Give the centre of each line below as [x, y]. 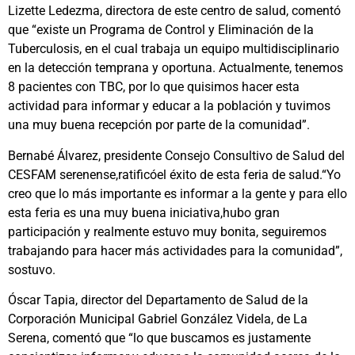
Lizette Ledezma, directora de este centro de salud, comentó [174, 11]
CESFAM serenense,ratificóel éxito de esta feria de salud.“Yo [174, 174]
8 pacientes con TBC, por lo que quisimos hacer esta [154, 87]
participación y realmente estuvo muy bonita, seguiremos [167, 231]
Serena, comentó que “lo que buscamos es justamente [159, 338]
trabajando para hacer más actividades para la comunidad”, [175, 250]
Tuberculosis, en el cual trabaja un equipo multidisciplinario [174, 49]
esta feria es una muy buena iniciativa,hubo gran [144, 212]
